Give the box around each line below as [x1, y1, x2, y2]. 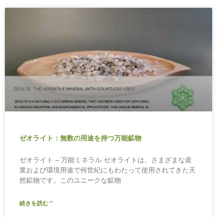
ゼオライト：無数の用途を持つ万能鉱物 [19, 134, 141, 142]
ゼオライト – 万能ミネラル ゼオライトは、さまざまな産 [19, 156, 192, 164]
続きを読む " [19, 200, 53, 207]
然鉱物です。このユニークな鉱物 [19, 176, 121, 184]
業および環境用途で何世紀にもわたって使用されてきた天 [19, 166, 196, 174]
